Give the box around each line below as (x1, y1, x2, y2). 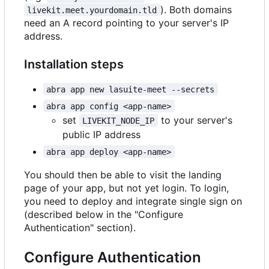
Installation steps (24, 56, 124, 71)
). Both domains (160, 3, 235, 16)
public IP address (62, 128, 141, 141)
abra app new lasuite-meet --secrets (46, 84, 215, 94)
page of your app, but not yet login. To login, (24, 181, 229, 194)
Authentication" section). (24, 221, 136, 234)
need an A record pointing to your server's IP (24, 16, 229, 29)
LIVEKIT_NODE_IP (82, 115, 155, 125)
